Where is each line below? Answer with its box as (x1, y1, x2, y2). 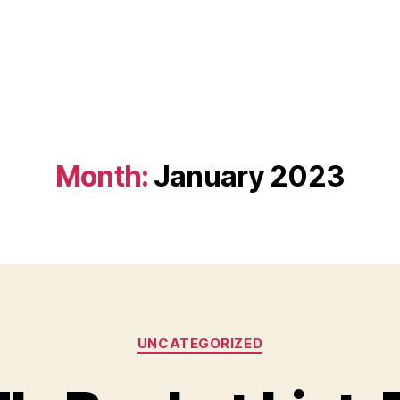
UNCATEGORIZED (137, 335, 263, 352)
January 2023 (154, 159, 345, 194)
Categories (199, 326, 279, 345)
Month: (55, 159, 148, 194)
